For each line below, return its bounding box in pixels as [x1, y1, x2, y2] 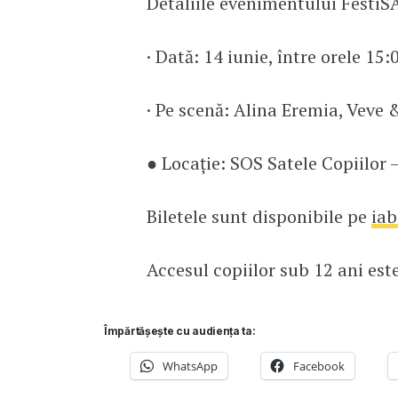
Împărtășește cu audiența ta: [104, 323, 256, 338]
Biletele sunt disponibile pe [146, 203, 371, 228]
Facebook [293, 357, 345, 374]
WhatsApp [163, 357, 218, 374]
